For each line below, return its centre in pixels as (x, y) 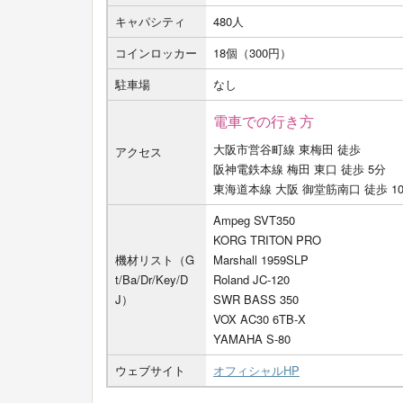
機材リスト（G (155, 259)
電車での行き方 (264, 120)
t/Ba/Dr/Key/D (152, 279)
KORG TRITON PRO (267, 239)
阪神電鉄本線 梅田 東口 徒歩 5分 (300, 168)
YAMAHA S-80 (252, 338)
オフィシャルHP (256, 370)
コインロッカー (156, 52)
